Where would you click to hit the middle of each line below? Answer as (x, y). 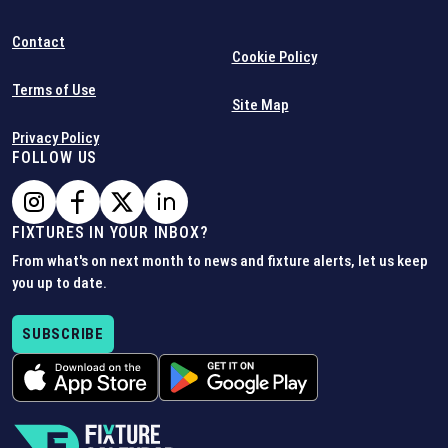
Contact (38, 42)
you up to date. (59, 283)
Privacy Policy (55, 138)
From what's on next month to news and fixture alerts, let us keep (220, 261)
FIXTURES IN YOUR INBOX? (110, 232)
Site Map (260, 105)
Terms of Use (54, 90)
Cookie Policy (274, 57)
